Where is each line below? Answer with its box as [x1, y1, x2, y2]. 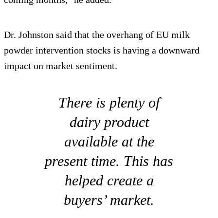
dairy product [69, 114, 149, 130]
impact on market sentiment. [4, 60, 117, 72]
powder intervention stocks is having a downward [4, 45, 200, 56]
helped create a [64, 172, 154, 189]
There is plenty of [58, 94, 160, 111]
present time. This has [45, 153, 173, 169]
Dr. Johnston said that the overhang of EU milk [4, 29, 190, 40]
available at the [64, 133, 154, 150]
